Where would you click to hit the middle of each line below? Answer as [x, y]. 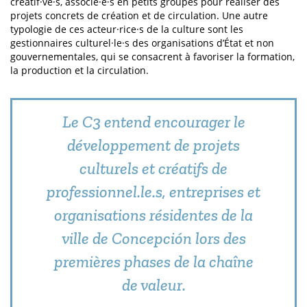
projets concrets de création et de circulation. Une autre [139, 15]
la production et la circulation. [79, 70]
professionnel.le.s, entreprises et [153, 192]
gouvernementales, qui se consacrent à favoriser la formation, [152, 57]
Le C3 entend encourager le [153, 122]
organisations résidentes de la [153, 215]
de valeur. [153, 285]
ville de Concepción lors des [153, 238]
